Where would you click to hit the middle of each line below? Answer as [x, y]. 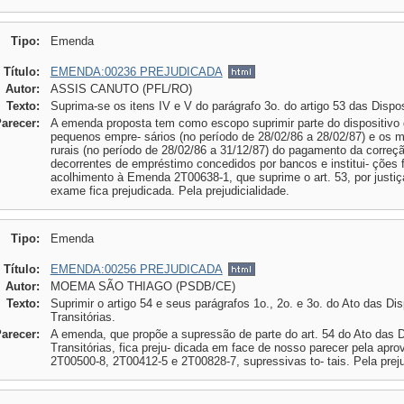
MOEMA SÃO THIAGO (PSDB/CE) [142, 286]
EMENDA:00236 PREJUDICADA [136, 72]
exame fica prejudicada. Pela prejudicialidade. [170, 191]
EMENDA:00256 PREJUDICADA [136, 269]
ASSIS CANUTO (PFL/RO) [121, 89]
